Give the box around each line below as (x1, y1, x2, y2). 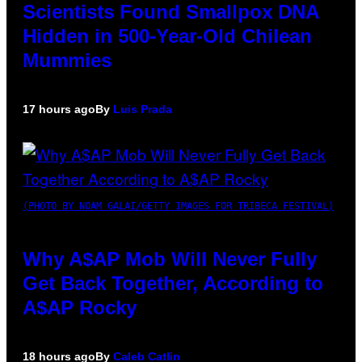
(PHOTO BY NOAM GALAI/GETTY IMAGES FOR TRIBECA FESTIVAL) (23, 200, 334, 212)
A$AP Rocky (23, 296, 137, 318)
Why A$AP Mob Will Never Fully (23, 247, 317, 270)
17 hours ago (23, 102, 95, 116)
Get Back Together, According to (23, 271, 323, 294)
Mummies (23, 48, 112, 71)
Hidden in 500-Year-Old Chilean (23, 24, 312, 47)
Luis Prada (113, 102, 172, 116)
